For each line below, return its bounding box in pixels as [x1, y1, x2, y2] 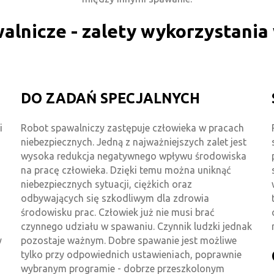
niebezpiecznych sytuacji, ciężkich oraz [21, 179, 192, 190]
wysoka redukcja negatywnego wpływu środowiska [21, 150, 246, 162]
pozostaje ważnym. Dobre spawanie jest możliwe [21, 235, 237, 246]
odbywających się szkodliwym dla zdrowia [21, 193, 209, 204]
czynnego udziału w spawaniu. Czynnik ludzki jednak [21, 221, 252, 232]
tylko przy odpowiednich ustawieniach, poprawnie [21, 249, 242, 261]
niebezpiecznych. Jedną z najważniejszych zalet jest [21, 136, 246, 148]
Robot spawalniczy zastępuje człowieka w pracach [21, 122, 244, 134]
